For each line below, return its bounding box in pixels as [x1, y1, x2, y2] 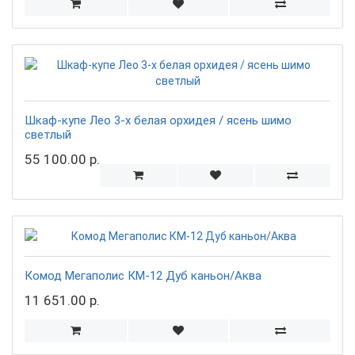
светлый [25, 127, 71, 142]
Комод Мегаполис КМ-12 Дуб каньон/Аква [25, 268, 261, 283]
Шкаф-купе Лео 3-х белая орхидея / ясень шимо [25, 113, 292, 128]
